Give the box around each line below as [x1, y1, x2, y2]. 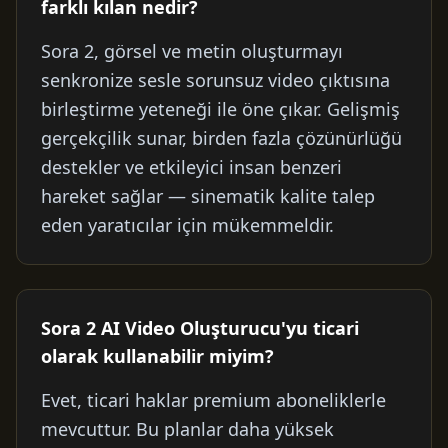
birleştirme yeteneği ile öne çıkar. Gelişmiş [41, 97, 400, 121]
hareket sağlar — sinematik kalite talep [41, 184, 375, 208]
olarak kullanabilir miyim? [41, 344, 274, 368]
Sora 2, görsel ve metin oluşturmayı [41, 39, 343, 63]
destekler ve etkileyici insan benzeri [41, 155, 342, 179]
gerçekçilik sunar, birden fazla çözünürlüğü [41, 126, 402, 150]
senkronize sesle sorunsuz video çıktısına [41, 68, 390, 92]
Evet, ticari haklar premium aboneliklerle [41, 388, 386, 412]
